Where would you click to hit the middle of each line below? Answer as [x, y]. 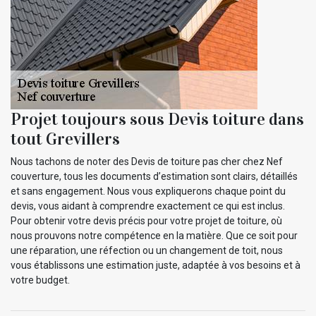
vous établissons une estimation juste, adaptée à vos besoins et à [156, 265]
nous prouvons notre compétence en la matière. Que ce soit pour [154, 235]
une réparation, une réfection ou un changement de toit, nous [147, 250]
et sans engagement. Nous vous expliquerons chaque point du [148, 191]
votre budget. [40, 280]
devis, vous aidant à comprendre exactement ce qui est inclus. [148, 206]
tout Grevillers [65, 139]
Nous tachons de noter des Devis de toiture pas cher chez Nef [147, 161]
